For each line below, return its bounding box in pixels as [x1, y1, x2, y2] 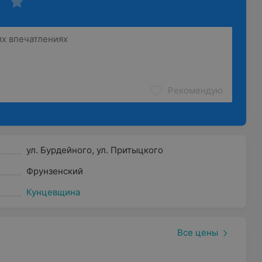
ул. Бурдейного [26, 144, 92, 156]
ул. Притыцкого [96, 144, 163, 156]
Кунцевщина [26, 187, 80, 198]
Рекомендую [167, 85, 223, 96]
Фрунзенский [26, 166, 83, 177]
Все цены [177, 227, 218, 239]
